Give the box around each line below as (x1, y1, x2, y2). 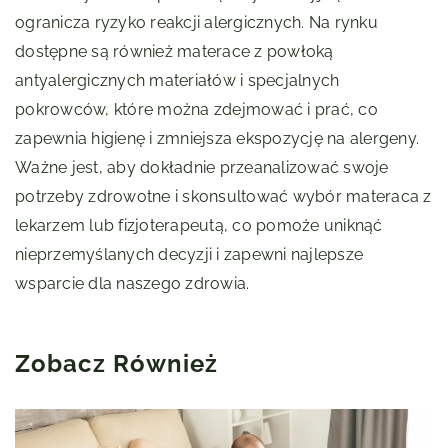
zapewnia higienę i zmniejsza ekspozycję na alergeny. (15, 129, 419, 149)
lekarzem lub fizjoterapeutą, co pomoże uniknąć (15, 216, 383, 236)
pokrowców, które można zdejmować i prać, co (15, 100, 378, 120)
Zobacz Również (15, 349, 218, 379)
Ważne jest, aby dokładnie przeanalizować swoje (15, 158, 389, 178)
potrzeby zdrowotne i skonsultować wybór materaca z (15, 187, 432, 207)
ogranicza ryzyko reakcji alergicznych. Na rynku (15, 13, 378, 33)
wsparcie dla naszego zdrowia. (15, 274, 250, 294)
